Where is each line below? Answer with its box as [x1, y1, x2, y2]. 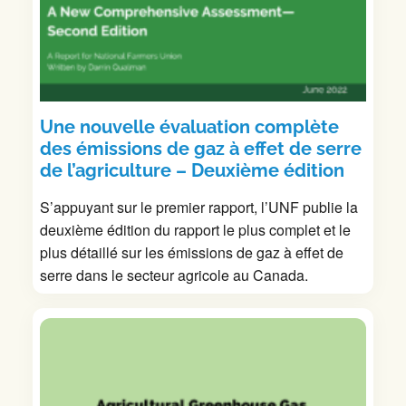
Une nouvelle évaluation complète [40, 115, 339, 138]
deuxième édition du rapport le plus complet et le [40, 218, 351, 240]
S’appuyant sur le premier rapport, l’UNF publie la [40, 196, 358, 217]
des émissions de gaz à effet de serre [40, 137, 362, 159]
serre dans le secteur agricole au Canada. [40, 264, 308, 285]
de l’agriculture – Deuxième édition [40, 159, 344, 181]
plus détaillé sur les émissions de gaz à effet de [40, 241, 343, 263]
